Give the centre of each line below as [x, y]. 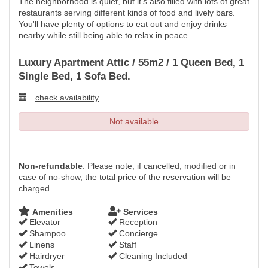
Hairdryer [46, 256]
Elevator [44, 222]
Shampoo [46, 233]
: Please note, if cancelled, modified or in [159, 166]
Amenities [51, 212]
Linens [41, 245]
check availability [67, 98]
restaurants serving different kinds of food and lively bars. [127, 13]
